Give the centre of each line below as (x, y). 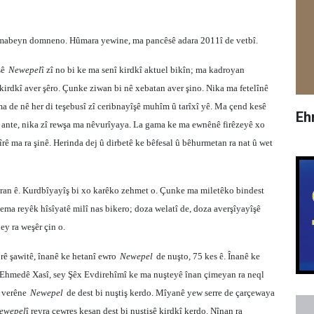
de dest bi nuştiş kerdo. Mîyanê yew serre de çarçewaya (171, 293)
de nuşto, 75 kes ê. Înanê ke (208, 256)
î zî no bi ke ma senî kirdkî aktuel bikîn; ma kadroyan (143, 70)
